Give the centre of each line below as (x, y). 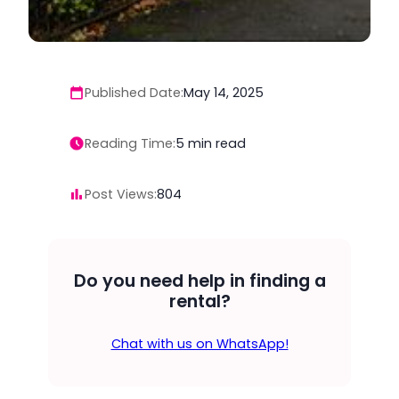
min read (216, 143)
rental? (199, 301)
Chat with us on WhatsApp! (199, 343)
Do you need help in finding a (199, 281)
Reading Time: (130, 143)
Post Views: (120, 194)
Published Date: (134, 93)
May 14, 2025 (223, 93)
